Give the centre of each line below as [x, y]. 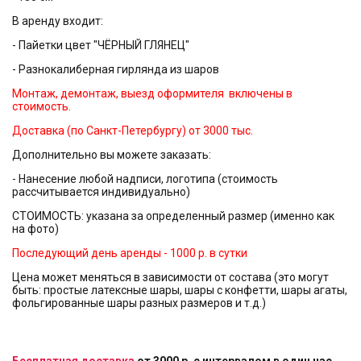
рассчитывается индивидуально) [101, 192]
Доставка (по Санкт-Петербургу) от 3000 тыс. [133, 131]
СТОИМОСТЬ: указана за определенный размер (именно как [173, 216]
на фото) [35, 229]
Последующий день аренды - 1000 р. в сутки [130, 253]
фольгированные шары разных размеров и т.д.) [139, 303]
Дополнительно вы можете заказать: [112, 155]
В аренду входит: [58, 21]
